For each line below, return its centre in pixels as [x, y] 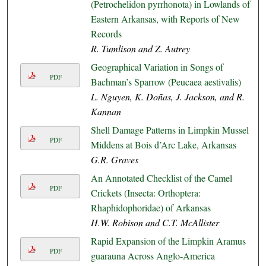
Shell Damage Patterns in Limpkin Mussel [170, 130]
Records [106, 34]
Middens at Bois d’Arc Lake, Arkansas [163, 145]
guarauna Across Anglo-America [153, 256]
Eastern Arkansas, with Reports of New [165, 19]
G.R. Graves [114, 160]
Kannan [106, 112]
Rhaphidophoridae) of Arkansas [151, 208]
